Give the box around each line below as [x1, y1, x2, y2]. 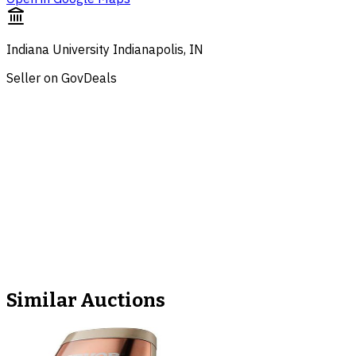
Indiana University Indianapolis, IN [6, 41, 203, 57]
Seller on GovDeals [6, 69, 117, 86]
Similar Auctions [6, 288, 165, 311]
